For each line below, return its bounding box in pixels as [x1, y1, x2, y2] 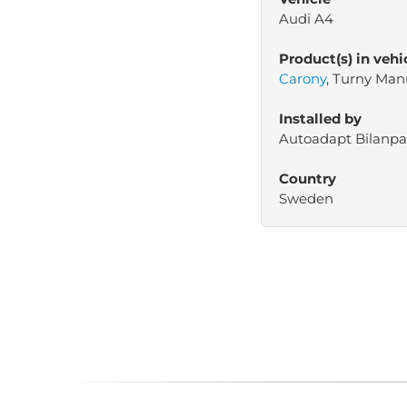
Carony [279, 70, 326, 88]
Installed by [279, 110, 362, 128]
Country [279, 170, 336, 188]
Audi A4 [279, 10, 333, 28]
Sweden [279, 190, 333, 208]
